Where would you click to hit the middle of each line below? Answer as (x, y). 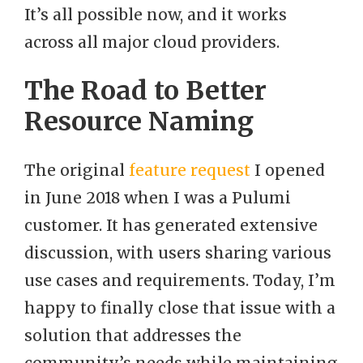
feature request (190, 170)
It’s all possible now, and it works (156, 15)
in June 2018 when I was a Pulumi (158, 198)
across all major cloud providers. (152, 42)
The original (77, 170)
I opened (288, 170)
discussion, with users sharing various (178, 253)
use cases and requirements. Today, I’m (180, 280)
